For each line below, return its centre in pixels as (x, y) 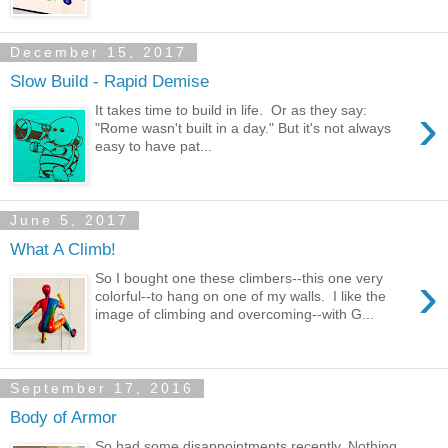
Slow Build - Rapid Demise (109, 81)
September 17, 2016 (102, 388)
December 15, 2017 (98, 52)
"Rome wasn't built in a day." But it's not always (243, 127)
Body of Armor (63, 417)
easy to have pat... (154, 145)
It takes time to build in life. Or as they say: (231, 109)
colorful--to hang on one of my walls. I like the (241, 295)
